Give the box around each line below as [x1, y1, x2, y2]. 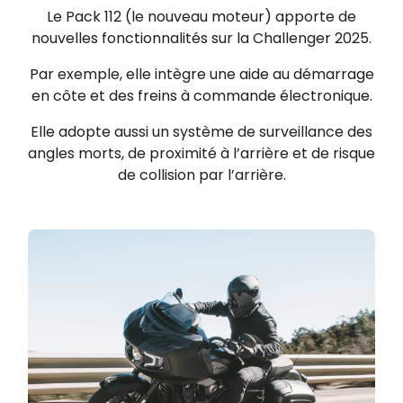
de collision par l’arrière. [117, 164, 286, 185]
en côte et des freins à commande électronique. [31, 85, 372, 106]
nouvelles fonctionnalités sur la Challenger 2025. [31, 27, 372, 49]
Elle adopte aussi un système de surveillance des [31, 121, 372, 142]
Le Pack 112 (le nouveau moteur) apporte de [47, 5, 356, 27]
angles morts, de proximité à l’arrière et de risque [28, 142, 375, 164]
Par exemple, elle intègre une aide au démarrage [29, 63, 374, 85]
